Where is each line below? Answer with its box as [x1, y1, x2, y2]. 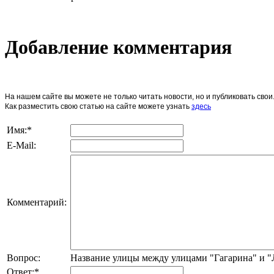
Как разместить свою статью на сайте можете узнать [5, 102, 191, 111]
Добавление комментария [5, 36, 232, 59]
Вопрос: [7, 252, 40, 263]
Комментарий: [7, 196, 67, 207]
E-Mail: [7, 139, 36, 150]
